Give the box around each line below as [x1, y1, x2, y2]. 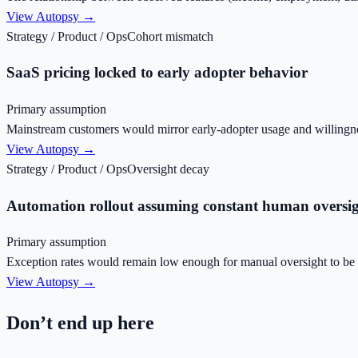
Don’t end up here [6, 312, 154, 334]
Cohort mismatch [127, 29, 213, 43]
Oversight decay [127, 161, 209, 176]
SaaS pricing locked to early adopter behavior [6, 64, 308, 82]
